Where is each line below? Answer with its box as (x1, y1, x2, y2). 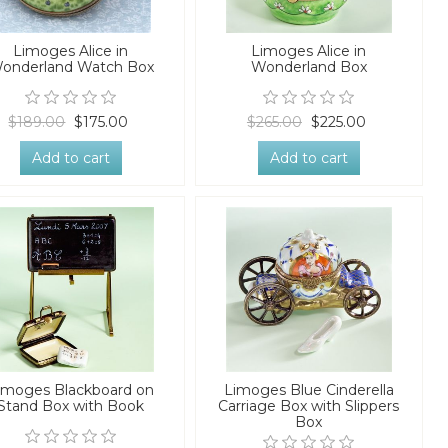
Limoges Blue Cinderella (223, 381, 394, 400)
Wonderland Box (250, 57, 367, 76)
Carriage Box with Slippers (218, 397, 400, 416)
